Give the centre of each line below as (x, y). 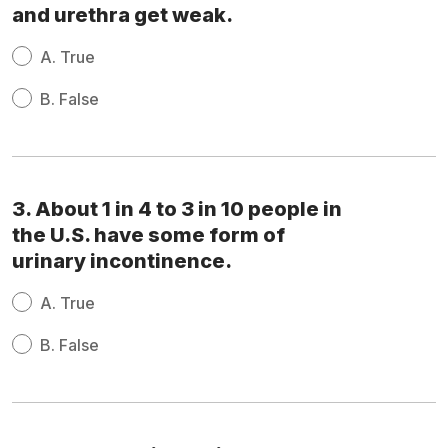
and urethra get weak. (122, 15)
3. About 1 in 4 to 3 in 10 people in (177, 209)
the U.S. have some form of (148, 235)
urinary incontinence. (122, 261)
